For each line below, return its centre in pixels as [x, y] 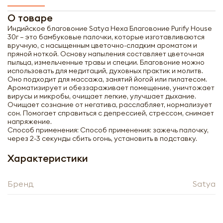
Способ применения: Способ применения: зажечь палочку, [108, 130]
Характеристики [48, 158]
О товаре [30, 18]
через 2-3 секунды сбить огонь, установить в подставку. [102, 138]
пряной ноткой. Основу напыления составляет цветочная [106, 54]
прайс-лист [111, 193]
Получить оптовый [111, 180]
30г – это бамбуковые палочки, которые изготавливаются [106, 37]
